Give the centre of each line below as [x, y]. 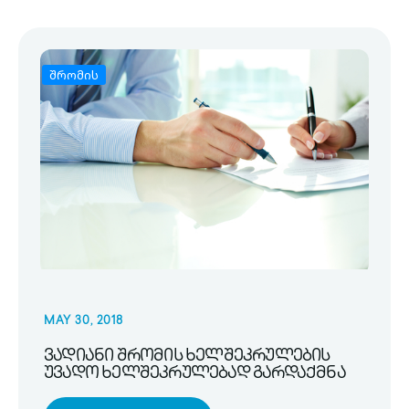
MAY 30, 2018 [84, 321]
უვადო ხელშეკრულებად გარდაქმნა [195, 373]
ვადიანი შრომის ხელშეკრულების [187, 356]
